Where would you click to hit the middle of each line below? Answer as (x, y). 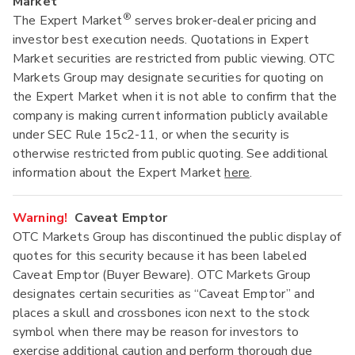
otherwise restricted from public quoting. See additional (171, 154)
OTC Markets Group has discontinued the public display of (177, 237)
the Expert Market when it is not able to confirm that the (175, 97)
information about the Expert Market (119, 173)
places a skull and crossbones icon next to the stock (161, 313)
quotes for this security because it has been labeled (160, 256)
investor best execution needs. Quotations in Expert (161, 40)
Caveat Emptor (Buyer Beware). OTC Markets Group (162, 275)
